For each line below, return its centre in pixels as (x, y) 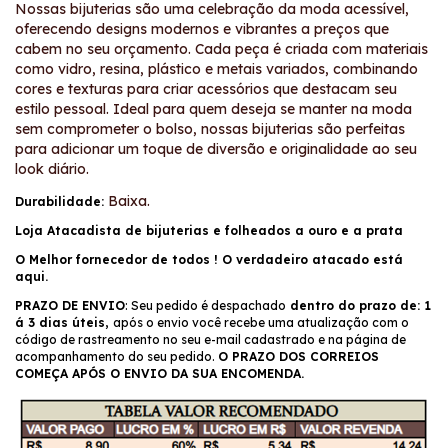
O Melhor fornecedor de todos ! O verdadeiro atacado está (209, 260)
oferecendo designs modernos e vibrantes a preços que (202, 29)
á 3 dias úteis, (64, 323)
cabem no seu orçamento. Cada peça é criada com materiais (221, 49)
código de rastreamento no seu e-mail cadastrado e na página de (210, 340)
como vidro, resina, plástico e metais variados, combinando (216, 69)
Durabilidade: (59, 202)
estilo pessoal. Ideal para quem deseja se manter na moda (213, 109)
